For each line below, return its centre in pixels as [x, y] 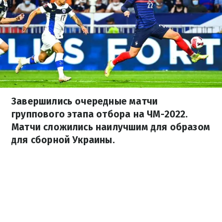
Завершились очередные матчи [85, 101]
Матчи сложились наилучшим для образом [111, 127]
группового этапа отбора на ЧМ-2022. [100, 114]
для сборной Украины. [63, 140]
